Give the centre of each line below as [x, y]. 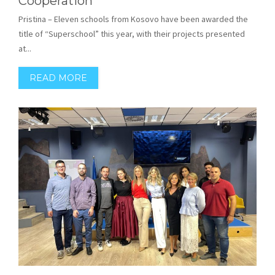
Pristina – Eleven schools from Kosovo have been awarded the [133, 19]
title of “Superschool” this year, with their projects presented [132, 33]
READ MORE [58, 78]
